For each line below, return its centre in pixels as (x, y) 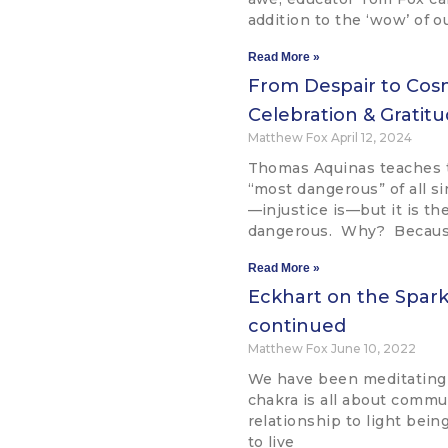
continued (296, 326)
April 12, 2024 (371, 138)
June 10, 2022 (373, 349)
